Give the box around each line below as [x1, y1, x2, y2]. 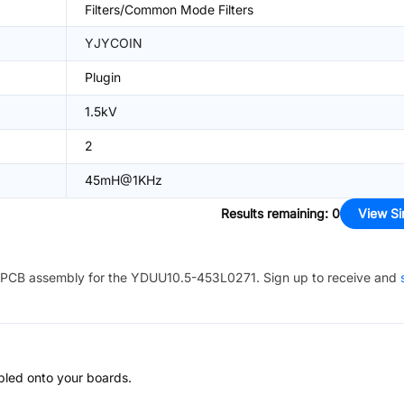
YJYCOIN [85, 35, 142, 50]
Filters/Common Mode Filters [85, 2, 253, 17]
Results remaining [221, 206, 325, 221]
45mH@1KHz [85, 172, 162, 188]
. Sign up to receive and [256, 270, 397, 285]
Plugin [85, 69, 121, 85]
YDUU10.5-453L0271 [131, 270, 256, 285]
